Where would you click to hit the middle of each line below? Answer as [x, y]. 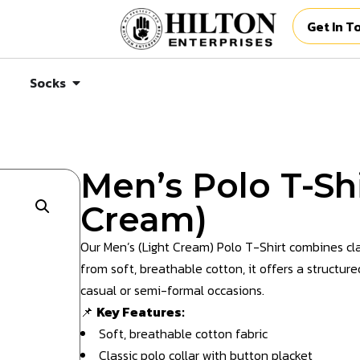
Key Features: [140, 311]
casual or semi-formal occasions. [172, 290]
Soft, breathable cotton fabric [183, 333]
